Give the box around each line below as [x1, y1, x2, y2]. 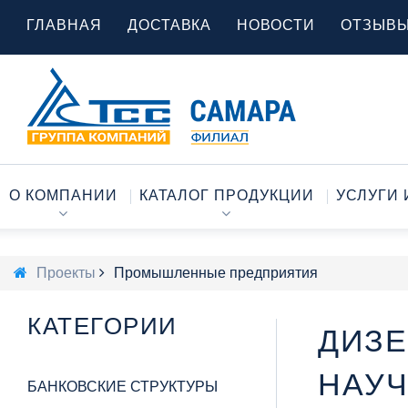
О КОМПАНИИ [9, 188, 117, 203]
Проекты [36, 265, 96, 280]
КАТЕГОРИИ [27, 312, 178, 340]
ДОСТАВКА [127, 17, 212, 33]
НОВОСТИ [237, 17, 316, 33]
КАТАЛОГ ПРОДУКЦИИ [138, 188, 314, 203]
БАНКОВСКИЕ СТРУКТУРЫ [27, 379, 218, 394]
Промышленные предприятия [114, 265, 318, 280]
